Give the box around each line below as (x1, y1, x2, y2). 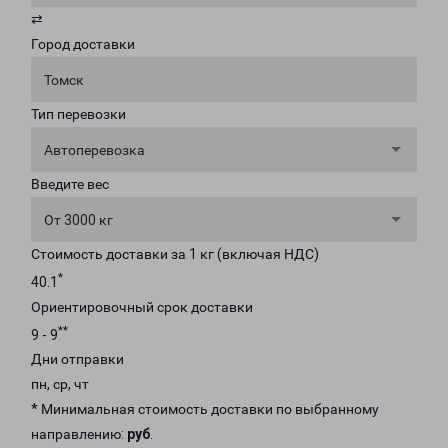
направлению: (31, 426, 127, 443)
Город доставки (31, 36, 135, 52)
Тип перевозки (31, 106, 126, 122)
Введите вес (31, 176, 109, 192)
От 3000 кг (44, 212, 113, 228)
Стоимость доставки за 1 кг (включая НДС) (31, 246, 319, 262)
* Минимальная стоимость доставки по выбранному (31, 401, 379, 418)
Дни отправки (31, 351, 124, 368)
